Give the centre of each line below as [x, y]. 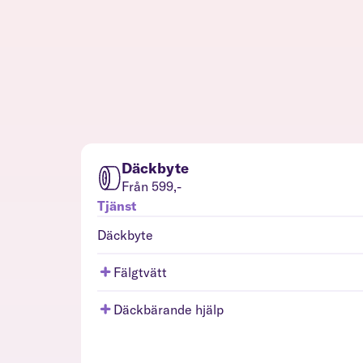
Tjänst [117, 205]
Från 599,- [152, 186]
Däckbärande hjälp [169, 309]
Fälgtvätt [140, 272]
